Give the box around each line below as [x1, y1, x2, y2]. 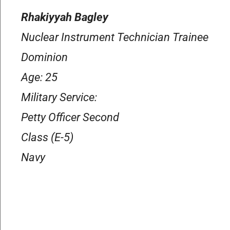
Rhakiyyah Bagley [21, 11, 108, 24]
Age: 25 [21, 71, 57, 84]
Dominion [21, 51, 68, 64]
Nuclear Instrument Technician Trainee [21, 31, 208, 44]
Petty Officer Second [21, 111, 119, 124]
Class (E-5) [21, 131, 73, 144]
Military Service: [21, 91, 97, 104]
